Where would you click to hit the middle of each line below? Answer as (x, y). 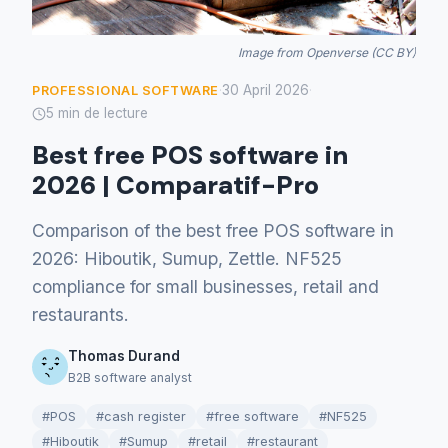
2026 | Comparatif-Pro (175, 186)
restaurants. (80, 315)
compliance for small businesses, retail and (205, 287)
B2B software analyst (130, 378)
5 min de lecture (97, 113)
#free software (252, 417)
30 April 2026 (265, 90)
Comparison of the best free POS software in (213, 231)
